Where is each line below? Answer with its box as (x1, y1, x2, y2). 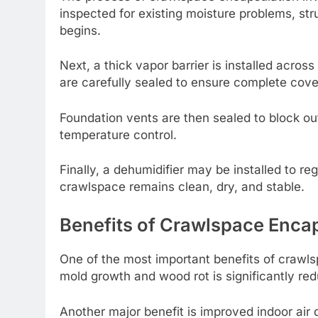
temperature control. (60, 127, 177, 142)
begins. (60, 23, 101, 38)
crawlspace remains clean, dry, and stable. (60, 180, 305, 194)
